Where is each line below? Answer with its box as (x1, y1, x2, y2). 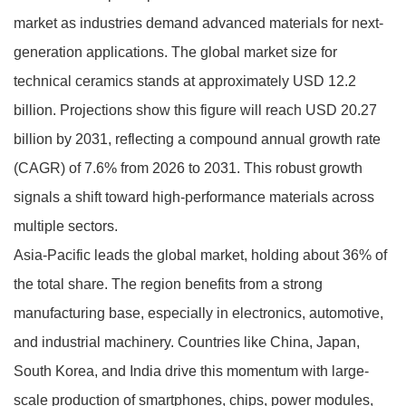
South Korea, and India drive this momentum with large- (14, 362, 369, 379)
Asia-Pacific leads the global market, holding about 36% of (14, 246, 387, 263)
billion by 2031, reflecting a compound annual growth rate (14, 130, 381, 147)
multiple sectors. (14, 217, 118, 234)
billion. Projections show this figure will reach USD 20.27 (14, 101, 377, 118)
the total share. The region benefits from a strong (14, 275, 323, 292)
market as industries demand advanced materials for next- (14, 14, 383, 31)
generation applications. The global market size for (14, 43, 337, 60)
